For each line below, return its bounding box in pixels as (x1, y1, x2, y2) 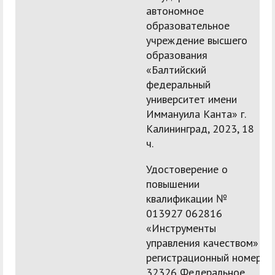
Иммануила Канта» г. (146, 107, 246, 122)
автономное (146, 4, 204, 18)
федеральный (146, 77, 211, 92)
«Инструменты (146, 221, 216, 236)
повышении (146, 177, 199, 192)
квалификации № (146, 192, 227, 206)
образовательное (146, 18, 230, 33)
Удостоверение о (146, 162, 228, 177)
